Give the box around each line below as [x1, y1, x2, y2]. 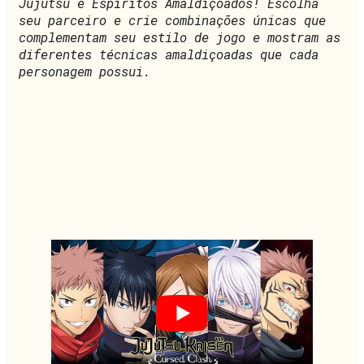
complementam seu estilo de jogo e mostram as [19, 28, 340, 45]
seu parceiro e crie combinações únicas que [19, 11, 326, 28]
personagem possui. [19, 62, 150, 80]
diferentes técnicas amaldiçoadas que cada [19, 45, 318, 63]
